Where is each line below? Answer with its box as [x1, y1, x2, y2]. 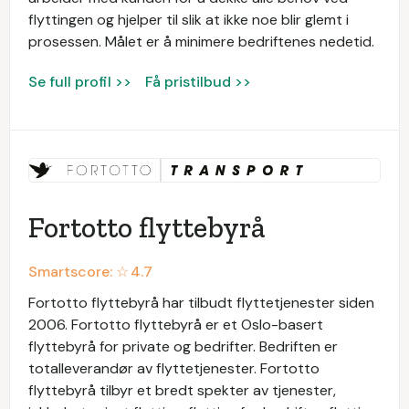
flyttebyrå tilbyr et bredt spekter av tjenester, [28, 381, 336, 401]
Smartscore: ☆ [28, 262, 129, 282]
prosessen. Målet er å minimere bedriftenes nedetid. [28, 32, 374, 52]
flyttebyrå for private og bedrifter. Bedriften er [28, 337, 338, 357]
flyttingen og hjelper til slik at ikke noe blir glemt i [28, 10, 349, 30]
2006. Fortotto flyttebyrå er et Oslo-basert [28, 315, 323, 335]
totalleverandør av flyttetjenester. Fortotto [28, 359, 320, 379]
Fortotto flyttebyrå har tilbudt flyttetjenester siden [28, 293, 374, 313]
